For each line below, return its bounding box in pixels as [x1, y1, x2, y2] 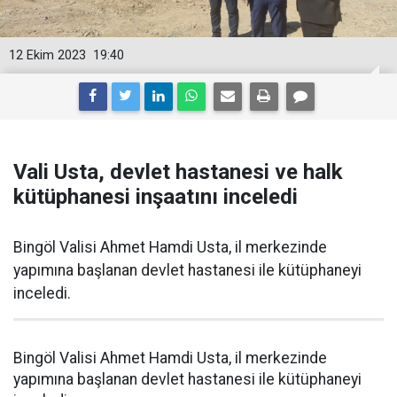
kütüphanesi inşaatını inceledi [13, 184, 298, 209]
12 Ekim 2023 [9, 48, 86, 63]
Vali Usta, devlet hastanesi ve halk [13, 160, 343, 184]
